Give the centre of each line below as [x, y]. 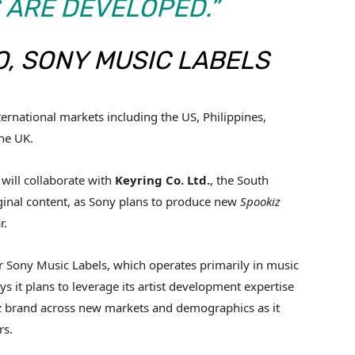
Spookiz [260, 202]
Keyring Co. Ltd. [162, 180]
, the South [239, 180]
